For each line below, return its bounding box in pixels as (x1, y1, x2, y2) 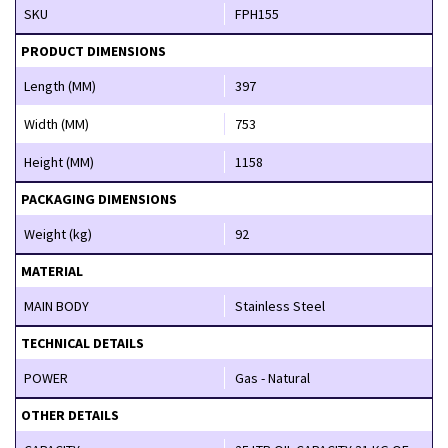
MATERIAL (21, 261, 83, 280)
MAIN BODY (24, 296, 89, 315)
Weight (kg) (24, 224, 92, 243)
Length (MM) (24, 76, 96, 95)
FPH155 (235, 4, 279, 23)
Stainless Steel (235, 296, 325, 315)
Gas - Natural (235, 368, 310, 387)
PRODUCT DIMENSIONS (21, 41, 166, 60)
